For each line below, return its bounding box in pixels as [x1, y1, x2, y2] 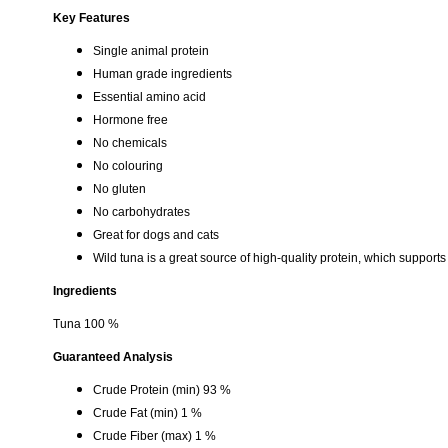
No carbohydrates [93, 205, 190, 219]
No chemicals [93, 136, 167, 150]
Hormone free [93, 113, 168, 127]
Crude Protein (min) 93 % [93, 383, 231, 397]
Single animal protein [93, 44, 209, 58]
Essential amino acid [93, 90, 206, 104]
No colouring [93, 159, 163, 173]
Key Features [53, 11, 130, 25]
